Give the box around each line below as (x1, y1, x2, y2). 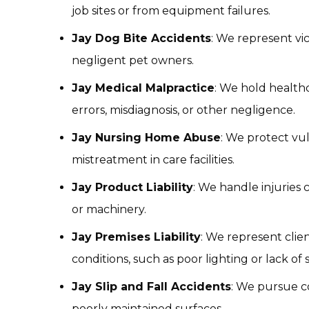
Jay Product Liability (72, 181, 193, 194)
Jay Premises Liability (72, 230, 201, 243)
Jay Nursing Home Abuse (72, 131, 221, 144)
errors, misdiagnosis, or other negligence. (72, 103, 295, 117)
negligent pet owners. (72, 54, 194, 67)
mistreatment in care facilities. (72, 153, 235, 166)
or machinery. (72, 203, 146, 216)
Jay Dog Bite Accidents (72, 32, 211, 45)
